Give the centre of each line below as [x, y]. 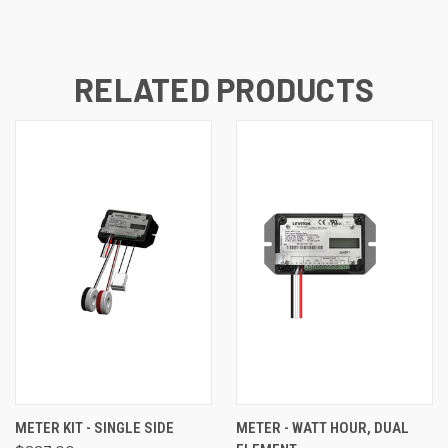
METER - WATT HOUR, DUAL [322, 428]
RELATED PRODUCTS [224, 89]
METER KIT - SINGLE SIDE [94, 428]
